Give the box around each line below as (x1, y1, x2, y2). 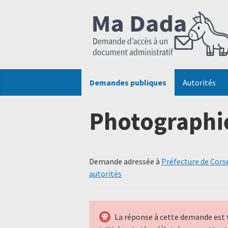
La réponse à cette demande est (115, 212, 226, 222)
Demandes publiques (90, 77, 166, 88)
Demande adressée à (89, 156, 161, 166)
